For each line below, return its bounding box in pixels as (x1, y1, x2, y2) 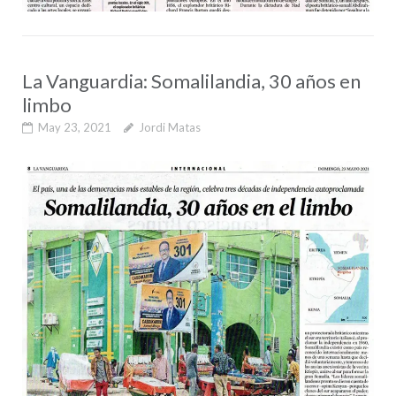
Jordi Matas (138, 120, 201, 135)
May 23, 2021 (37, 120, 111, 135)
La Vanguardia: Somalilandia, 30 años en (21, 69, 361, 94)
